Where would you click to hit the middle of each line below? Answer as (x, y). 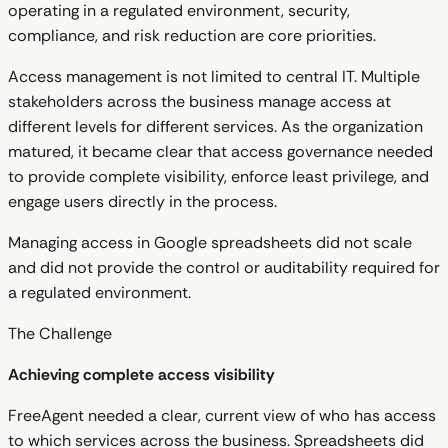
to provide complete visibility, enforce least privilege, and (218, 176)
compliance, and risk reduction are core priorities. (192, 35)
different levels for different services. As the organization (215, 126)
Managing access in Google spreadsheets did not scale (210, 242)
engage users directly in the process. (142, 201)
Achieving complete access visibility (141, 374)
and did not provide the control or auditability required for (224, 267)
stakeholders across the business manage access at (199, 101)
